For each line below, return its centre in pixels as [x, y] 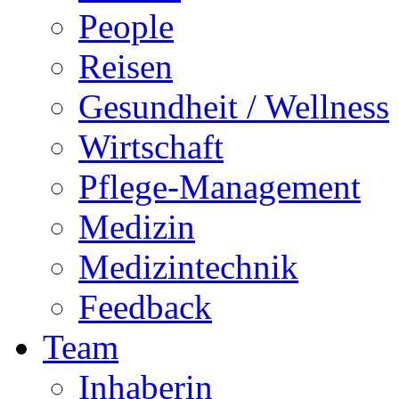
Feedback [145, 307]
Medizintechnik [188, 267]
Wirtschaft [151, 147]
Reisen [126, 66]
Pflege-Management [220, 187]
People [126, 26]
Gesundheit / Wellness [234, 106]
